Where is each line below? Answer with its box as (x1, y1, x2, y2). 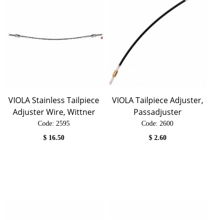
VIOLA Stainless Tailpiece (8, 94, 100, 106)
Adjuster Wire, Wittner (12, 106, 95, 117)
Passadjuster (133, 106, 182, 117)
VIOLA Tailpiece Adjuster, (111, 94, 203, 106)
